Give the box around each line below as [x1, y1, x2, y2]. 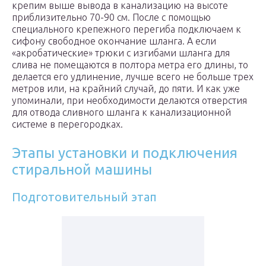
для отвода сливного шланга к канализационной [12, 107, 231, 118]
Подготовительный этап [12, 190, 157, 204]
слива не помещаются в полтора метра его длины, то [12, 59, 248, 71]
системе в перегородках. [12, 119, 123, 130]
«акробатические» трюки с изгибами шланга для [12, 47, 230, 59]
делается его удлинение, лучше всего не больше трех [12, 71, 254, 83]
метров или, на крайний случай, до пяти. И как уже [12, 83, 240, 94]
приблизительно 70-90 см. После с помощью [12, 12, 211, 23]
